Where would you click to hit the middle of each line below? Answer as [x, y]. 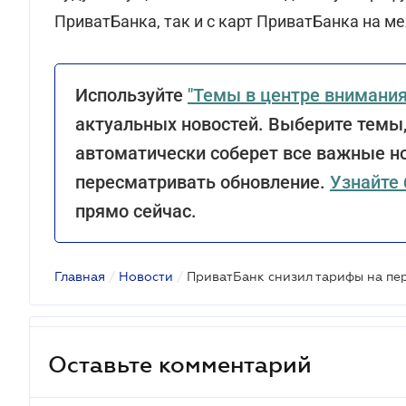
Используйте [131, 95]
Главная [80, 276]
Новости [146, 276]
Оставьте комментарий [180, 364]
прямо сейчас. [136, 211]
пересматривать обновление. [203, 182]
